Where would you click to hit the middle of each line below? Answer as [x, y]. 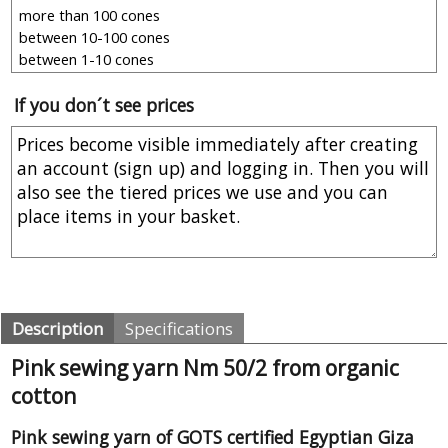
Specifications [179, 329]
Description [57, 329]
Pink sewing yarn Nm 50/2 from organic [205, 368]
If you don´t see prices [104, 105]
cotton [43, 396]
